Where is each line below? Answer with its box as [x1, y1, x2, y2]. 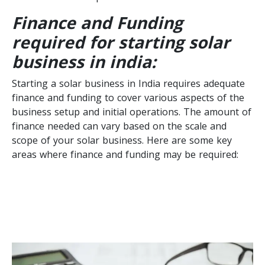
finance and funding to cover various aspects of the [12, 91, 244, 104]
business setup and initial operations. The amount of [12, 105, 251, 118]
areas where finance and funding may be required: [12, 147, 238, 161]
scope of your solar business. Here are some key [12, 133, 232, 147]
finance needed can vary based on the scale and [12, 119, 227, 132]
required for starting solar [12, 30, 230, 53]
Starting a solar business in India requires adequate [12, 76, 245, 90]
